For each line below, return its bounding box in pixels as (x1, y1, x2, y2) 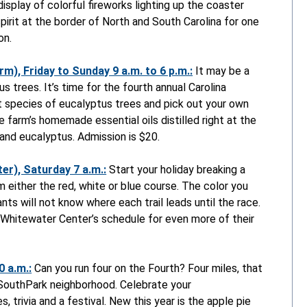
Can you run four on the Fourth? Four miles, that (32, 261, 263, 275)
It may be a (193, 64, 250, 77)
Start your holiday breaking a (109, 162, 246, 176)
